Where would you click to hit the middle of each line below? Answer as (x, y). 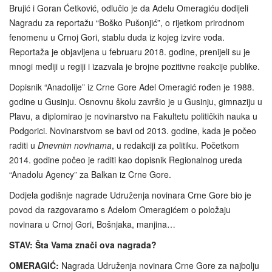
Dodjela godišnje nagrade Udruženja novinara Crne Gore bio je (130, 195)
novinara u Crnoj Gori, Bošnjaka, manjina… (92, 224)
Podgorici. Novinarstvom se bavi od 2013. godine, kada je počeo (133, 130)
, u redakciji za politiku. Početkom (175, 145)
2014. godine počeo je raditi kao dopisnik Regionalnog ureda (126, 159)
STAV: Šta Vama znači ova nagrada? (83, 244)
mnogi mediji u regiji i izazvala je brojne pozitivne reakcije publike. (134, 66)
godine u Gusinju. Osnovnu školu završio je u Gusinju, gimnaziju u (136, 101)
